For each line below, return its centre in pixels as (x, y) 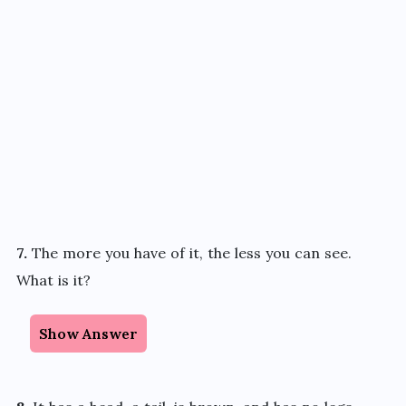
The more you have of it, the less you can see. (191, 253)
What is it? (53, 280)
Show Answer (88, 333)
